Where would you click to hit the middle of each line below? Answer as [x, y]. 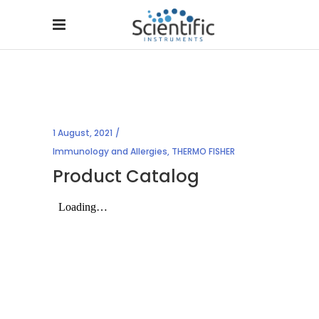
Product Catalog [126, 176]
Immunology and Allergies [110, 151]
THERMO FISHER [203, 151]
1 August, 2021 [83, 133]
